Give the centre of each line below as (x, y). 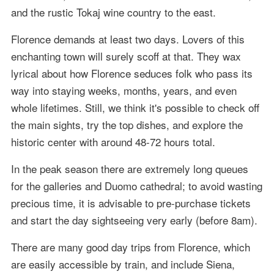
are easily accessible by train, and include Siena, (123, 264)
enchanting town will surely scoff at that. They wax (126, 56)
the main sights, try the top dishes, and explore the (127, 124)
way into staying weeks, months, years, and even (124, 90)
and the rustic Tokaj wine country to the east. (113, 12)
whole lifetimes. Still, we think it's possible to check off (135, 107)
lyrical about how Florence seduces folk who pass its (131, 73)
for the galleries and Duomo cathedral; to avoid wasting (136, 185)
